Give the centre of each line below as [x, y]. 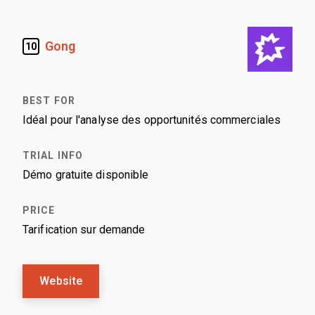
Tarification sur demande [84, 230]
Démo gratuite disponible [86, 175]
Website [61, 281]
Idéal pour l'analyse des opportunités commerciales [152, 120]
